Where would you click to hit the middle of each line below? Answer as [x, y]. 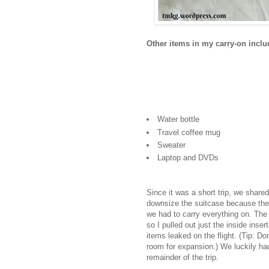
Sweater [172, 145]
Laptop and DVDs [188, 158]
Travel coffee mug [189, 132]
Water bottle [179, 119]
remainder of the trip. [183, 257]
